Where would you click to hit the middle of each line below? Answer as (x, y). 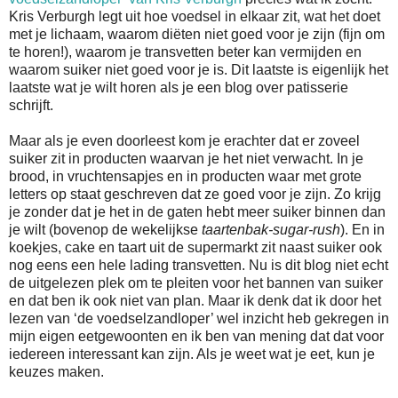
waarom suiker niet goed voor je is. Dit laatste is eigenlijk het (199, 69)
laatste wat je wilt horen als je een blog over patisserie (179, 87)
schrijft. (31, 105)
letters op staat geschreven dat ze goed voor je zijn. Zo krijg (195, 194)
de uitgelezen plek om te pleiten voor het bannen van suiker (196, 283)
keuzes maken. (56, 371)
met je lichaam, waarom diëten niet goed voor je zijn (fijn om (197, 34)
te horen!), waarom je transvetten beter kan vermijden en (185, 52)
